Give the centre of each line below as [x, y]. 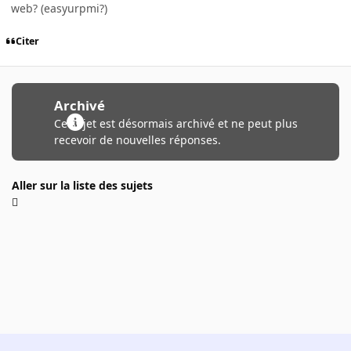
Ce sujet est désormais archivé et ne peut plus [175, 123]
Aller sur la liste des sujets [82, 185]
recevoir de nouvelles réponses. [137, 139]
